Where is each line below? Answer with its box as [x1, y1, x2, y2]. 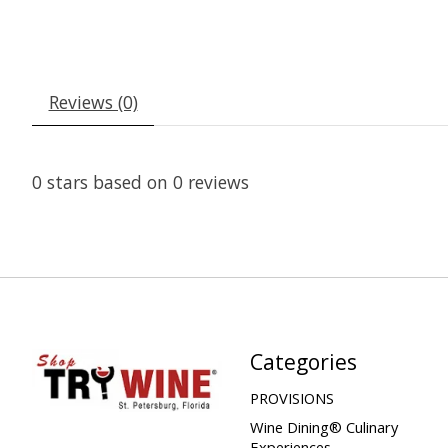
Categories [249, 347, 357, 377]
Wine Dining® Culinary [249, 416, 398, 437]
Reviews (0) [48, 89, 138, 114]
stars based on [42, 169, 173, 194]
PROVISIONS [249, 387, 334, 408]
